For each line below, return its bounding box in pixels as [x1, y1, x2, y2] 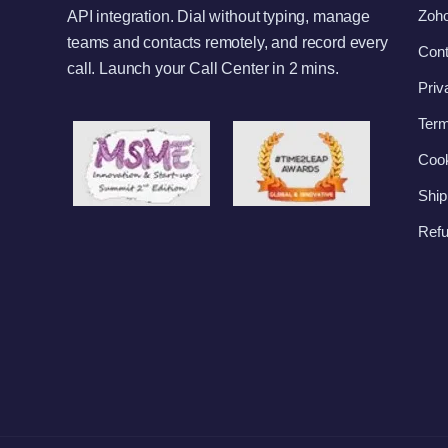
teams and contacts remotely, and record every [67, 34, 388, 51]
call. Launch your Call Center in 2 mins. [67, 60, 339, 77]
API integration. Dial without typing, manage [67, 8, 370, 25]
